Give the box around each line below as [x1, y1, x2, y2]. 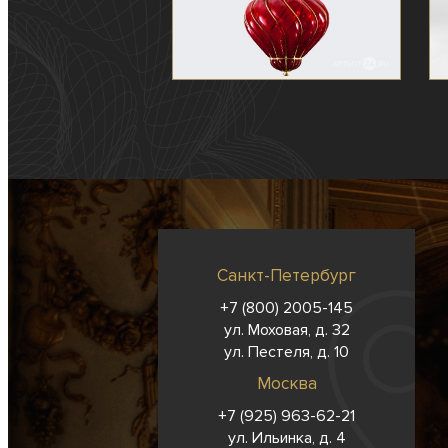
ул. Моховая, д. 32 [223, 320, 350, 341]
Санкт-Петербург [217, 265, 356, 287]
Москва [256, 373, 317, 395]
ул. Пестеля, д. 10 [224, 342, 349, 363]
